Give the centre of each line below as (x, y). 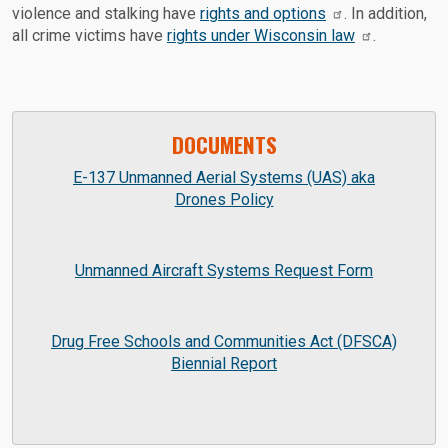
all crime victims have (89, 36)
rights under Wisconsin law (261, 36)
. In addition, (385, 14)
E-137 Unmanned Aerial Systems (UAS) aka (224, 178)
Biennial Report (224, 364)
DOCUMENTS (224, 145)
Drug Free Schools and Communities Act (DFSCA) (224, 342)
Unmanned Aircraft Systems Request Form (224, 271)
